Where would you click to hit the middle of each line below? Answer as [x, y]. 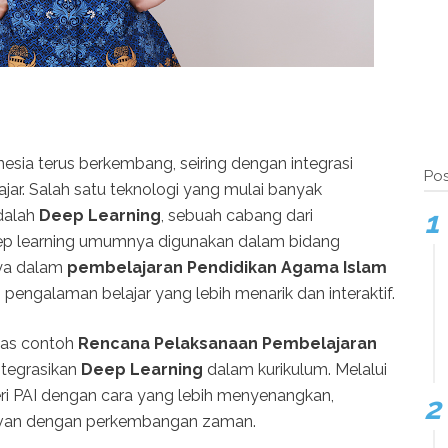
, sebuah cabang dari [237, 215]
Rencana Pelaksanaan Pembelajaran [227, 343]
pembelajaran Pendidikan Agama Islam [227, 267]
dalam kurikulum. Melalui [295, 369]
